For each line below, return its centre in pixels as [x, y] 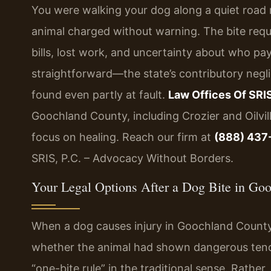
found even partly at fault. [100, 94]
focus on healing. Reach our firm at [123, 137]
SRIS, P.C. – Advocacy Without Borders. [132, 158]
